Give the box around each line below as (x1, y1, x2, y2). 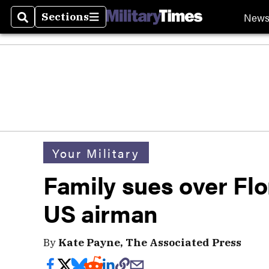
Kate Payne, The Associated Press (58, 235, 241, 249)
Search (17, 17, 56, 31)
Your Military (52, 144, 140, 162)
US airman (43, 196, 158, 230)
